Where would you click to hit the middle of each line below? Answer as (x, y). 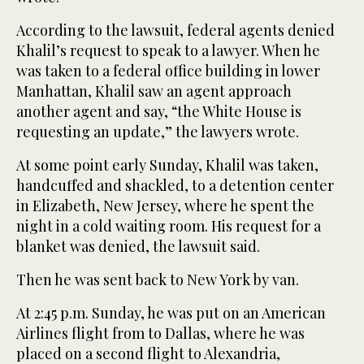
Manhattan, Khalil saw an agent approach (154, 91)
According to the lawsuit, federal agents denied (175, 30)
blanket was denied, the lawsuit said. (138, 246)
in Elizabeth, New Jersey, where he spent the (165, 205)
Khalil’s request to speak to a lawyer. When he (168, 50)
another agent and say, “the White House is (159, 111)
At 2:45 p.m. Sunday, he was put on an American (171, 312)
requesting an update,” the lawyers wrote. (158, 131)
